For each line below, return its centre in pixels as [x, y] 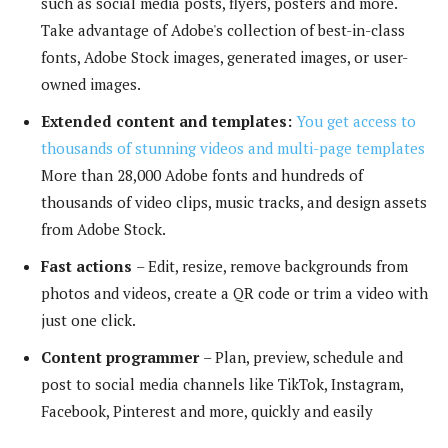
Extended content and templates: [168, 120]
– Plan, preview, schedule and [303, 356]
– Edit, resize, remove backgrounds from [272, 265]
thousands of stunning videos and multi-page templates [233, 147]
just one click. [88, 319]
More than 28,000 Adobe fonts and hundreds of [202, 174]
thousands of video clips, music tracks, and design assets [234, 201]
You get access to [356, 120]
